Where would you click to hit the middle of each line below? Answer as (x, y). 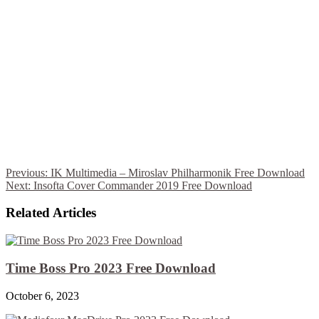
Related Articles (51, 213)
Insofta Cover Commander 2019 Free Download (141, 185)
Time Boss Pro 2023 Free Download (111, 268)
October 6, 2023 (42, 296)
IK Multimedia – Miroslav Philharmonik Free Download (176, 172)
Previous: (27, 172)
